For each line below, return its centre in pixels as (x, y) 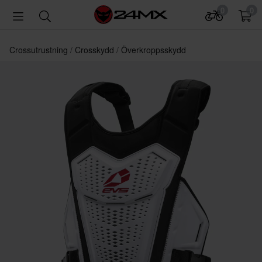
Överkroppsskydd (154, 50)
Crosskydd (96, 50)
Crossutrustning (40, 50)
